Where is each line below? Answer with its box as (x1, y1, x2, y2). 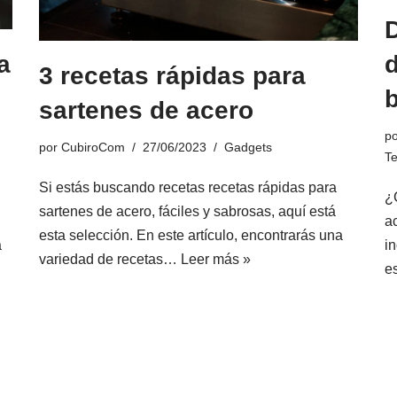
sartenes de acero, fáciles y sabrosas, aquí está (39, 203, 336, 219)
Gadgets (224, 139, 272, 154)
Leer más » (181, 251, 251, 267)
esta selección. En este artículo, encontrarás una (39, 227, 343, 243)
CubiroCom (61, 139, 125, 154)
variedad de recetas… (39, 251, 181, 267)
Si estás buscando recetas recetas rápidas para (39, 179, 337, 195)
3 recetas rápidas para (39, 61, 306, 90)
